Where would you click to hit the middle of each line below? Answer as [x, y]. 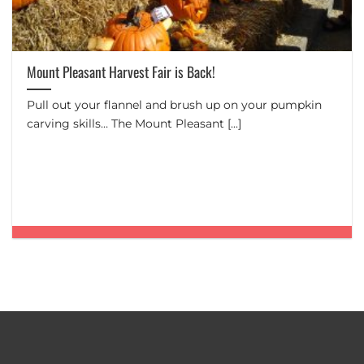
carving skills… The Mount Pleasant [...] [134, 124]
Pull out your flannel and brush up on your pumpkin [175, 105]
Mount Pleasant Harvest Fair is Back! [121, 72]
